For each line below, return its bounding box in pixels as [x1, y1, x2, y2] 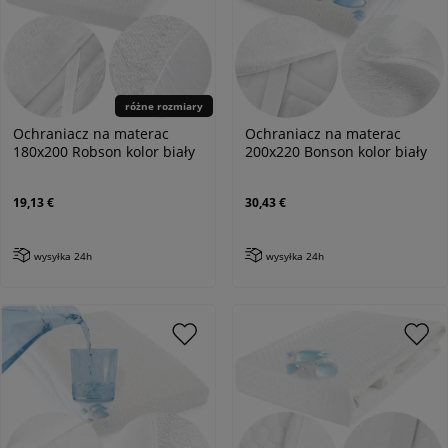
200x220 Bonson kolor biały [245, 141, 427, 161]
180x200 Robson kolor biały [13, 141, 195, 161]
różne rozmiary [125, 98, 203, 113]
